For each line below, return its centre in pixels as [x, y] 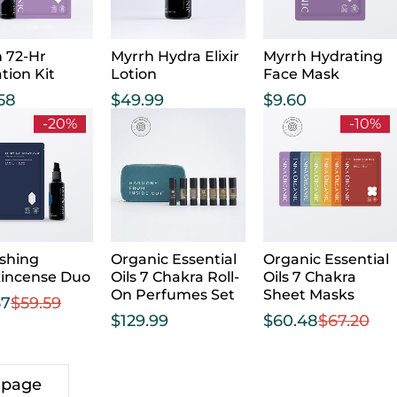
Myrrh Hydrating [323, 56]
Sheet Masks [308, 295]
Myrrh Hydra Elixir [175, 56]
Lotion [134, 74]
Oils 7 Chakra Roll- [175, 277]
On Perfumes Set [173, 295]
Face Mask [301, 74]
